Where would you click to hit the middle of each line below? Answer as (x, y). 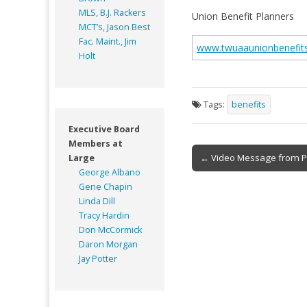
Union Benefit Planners (243, 16)
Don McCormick (110, 230)
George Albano (110, 172)
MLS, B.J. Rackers (112, 12)
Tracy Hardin (104, 215)
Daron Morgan (108, 244)
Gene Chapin (106, 186)
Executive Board (104, 129)
